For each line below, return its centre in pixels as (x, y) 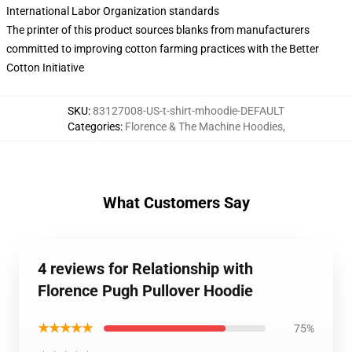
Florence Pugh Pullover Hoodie (145, 291)
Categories (93, 126)
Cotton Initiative (45, 68)
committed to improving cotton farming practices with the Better (163, 49)
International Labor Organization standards (113, 11)
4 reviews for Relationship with (145, 269)
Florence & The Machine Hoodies (203, 126)
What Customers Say (176, 203)
